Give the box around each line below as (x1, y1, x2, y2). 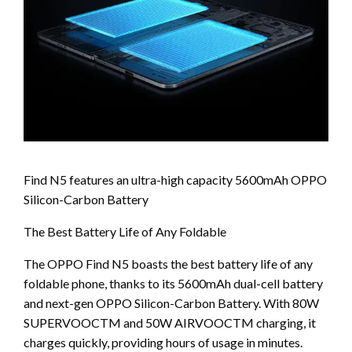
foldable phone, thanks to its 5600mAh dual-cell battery (24, 275, 323, 291)
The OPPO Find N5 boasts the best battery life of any (24, 255, 313, 271)
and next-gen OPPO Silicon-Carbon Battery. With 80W (24, 295, 319, 310)
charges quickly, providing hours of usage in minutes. (24, 334, 302, 350)
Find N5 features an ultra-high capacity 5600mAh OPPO (24, 171, 327, 187)
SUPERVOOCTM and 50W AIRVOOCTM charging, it (24, 314, 316, 330)
